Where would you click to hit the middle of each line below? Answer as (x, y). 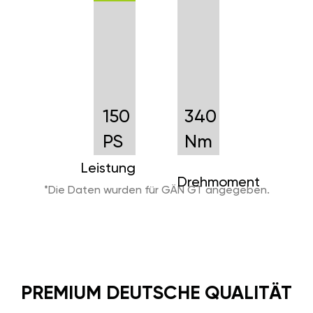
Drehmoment (219, 183)
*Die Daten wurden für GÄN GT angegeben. (156, 190)
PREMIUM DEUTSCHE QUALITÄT (156, 293)
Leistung (108, 169)
